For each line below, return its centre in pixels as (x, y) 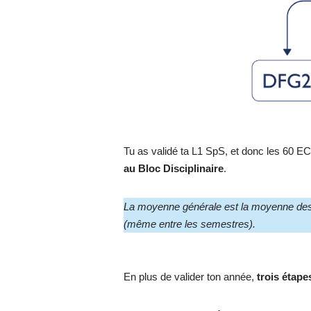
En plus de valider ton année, (191, 276)
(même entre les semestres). (190, 224)
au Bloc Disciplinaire (174, 168)
